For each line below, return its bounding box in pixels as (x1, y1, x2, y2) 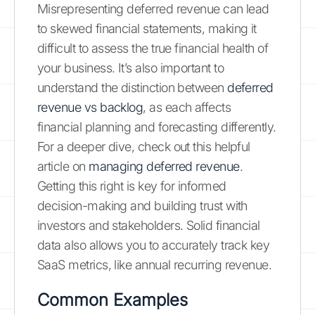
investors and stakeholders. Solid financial (37, 217, 260, 233)
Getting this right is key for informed (37, 178, 226, 193)
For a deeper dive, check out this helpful (37, 139, 250, 154)
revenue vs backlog (37, 99, 143, 115)
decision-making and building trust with (37, 198, 247, 213)
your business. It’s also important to (37, 60, 224, 75)
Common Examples (37, 289, 188, 310)
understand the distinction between (37, 79, 228, 95)
